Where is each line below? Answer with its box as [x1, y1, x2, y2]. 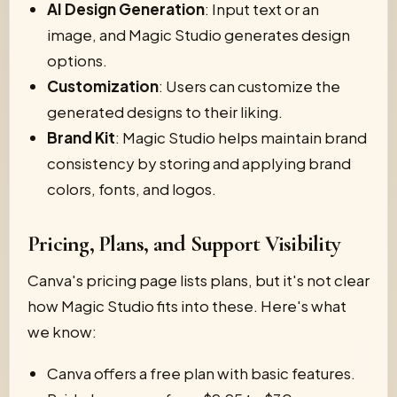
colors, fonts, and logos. [47, 179, 216, 198]
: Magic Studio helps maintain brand [115, 128, 367, 147]
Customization [47, 76, 159, 96]
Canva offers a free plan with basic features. [47, 363, 355, 383]
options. [47, 51, 107, 70]
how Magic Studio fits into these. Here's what [27, 296, 346, 315]
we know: [27, 322, 97, 341]
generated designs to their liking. [47, 102, 283, 121]
